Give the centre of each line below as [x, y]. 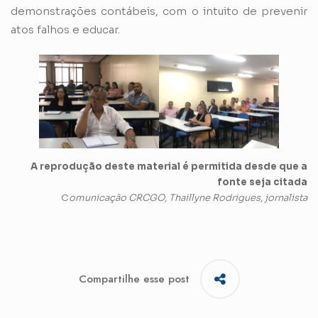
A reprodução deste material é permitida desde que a [169, 167]
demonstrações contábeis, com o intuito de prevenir [159, 11]
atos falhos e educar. [65, 29]
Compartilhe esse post [134, 279]
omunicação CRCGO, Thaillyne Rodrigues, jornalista [188, 198]
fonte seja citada [262, 182]
